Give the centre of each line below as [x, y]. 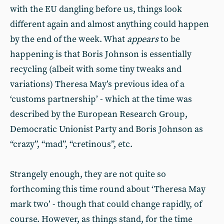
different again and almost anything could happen [109, 24]
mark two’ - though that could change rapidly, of [106, 204]
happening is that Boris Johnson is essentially [101, 54]
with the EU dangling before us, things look [96, 9]
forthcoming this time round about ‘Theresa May [108, 189]
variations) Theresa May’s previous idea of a [97, 84]
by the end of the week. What [68, 39]
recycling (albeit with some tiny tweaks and [96, 69]
